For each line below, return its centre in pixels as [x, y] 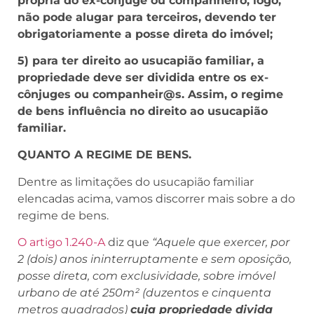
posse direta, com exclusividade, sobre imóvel [146, 276]
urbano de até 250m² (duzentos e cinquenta [144, 293]
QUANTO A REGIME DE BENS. [104, 155]
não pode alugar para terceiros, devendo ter [147, 17]
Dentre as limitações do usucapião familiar [136, 182]
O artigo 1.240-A [61, 243]
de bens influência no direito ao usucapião [143, 111]
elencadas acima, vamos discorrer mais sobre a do [156, 198]
